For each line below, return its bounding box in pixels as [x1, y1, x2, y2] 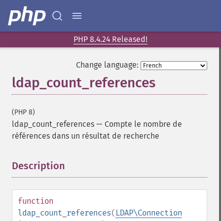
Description [12, 160, 65, 172]
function [18, 196, 53, 206]
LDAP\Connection [115, 208, 182, 218]
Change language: [76, 60, 139, 70]
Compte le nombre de [105, 119, 182, 129]
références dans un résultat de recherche [12, 131, 159, 141]
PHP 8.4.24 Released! [74, 35, 147, 44]
